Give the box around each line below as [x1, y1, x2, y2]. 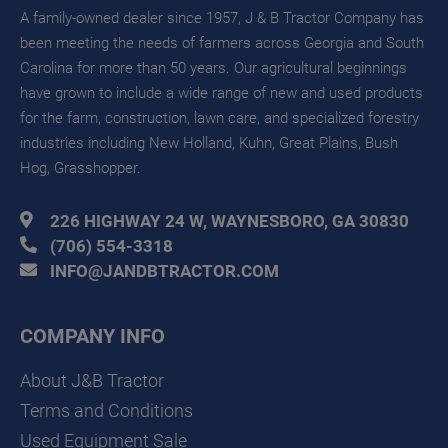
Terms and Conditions [20, 400, 193, 422]
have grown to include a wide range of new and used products [20, 84, 423, 103]
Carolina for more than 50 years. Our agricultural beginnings [20, 59, 407, 78]
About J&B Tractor [20, 370, 164, 392]
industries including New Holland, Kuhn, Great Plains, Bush [20, 134, 398, 153]
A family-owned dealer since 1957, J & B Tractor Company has [20, 9, 424, 28]
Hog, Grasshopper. [20, 159, 141, 178]
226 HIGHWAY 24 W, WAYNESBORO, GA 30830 [50, 211, 409, 232]
